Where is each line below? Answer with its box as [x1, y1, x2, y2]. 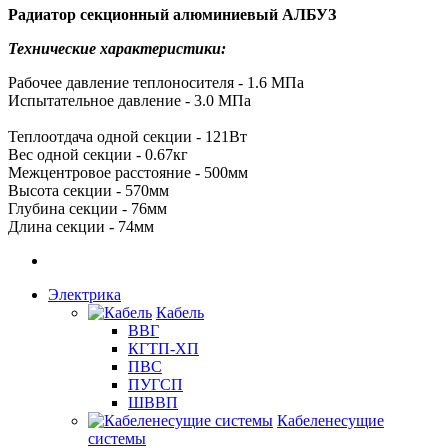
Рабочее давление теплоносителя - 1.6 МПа [8, 73, 308, 91]
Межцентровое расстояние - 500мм [8, 163, 248, 181]
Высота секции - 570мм [8, 181, 169, 199]
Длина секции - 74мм [8, 217, 154, 235]
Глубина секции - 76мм [8, 199, 167, 217]
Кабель [156, 303, 204, 321]
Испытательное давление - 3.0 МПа [8, 91, 255, 109]
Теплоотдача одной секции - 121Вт [8, 127, 247, 145]
